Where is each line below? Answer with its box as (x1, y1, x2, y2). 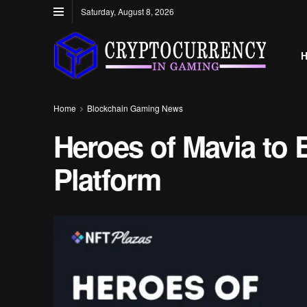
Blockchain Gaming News (86, 102, 183, 114)
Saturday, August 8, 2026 (80, 5, 174, 17)
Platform (53, 158, 161, 199)
